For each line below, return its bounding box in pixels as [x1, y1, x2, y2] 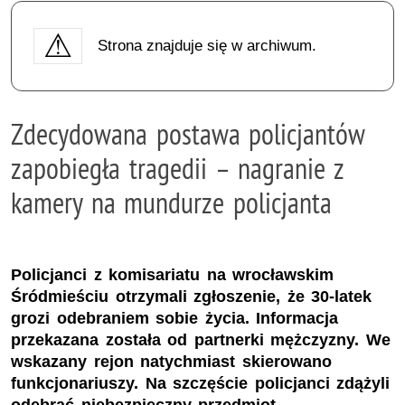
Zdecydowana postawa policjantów [11, 115, 365, 152]
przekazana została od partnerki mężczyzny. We [11, 331, 391, 350]
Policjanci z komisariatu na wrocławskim [11, 266, 334, 285]
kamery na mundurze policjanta [11, 184, 332, 221]
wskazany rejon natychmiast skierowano [11, 353, 332, 372]
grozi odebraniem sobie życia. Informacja [11, 309, 339, 328]
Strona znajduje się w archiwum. [97, 36, 316, 54]
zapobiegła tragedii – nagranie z [11, 149, 344, 186]
